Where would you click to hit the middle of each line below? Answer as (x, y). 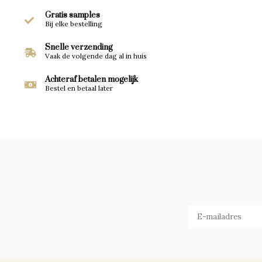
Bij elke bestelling (74, 24)
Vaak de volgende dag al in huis (96, 56)
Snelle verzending (79, 47)
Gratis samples (73, 15)
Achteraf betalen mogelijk (92, 80)
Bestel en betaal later (79, 88)
